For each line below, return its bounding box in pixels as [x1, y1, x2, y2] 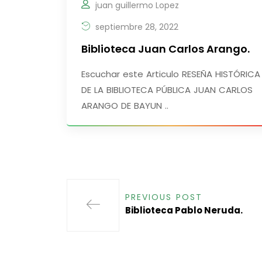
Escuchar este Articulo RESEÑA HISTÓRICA [81, 68, 260, 81]
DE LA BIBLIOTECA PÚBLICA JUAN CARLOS [81, 84, 253, 96]
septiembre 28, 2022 [93, 21, 178, 33]
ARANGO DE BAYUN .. [81, 99, 168, 112]
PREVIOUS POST [125, 191, 202, 204]
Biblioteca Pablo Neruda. [125, 204, 243, 217]
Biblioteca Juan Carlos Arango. [81, 42, 250, 57]
